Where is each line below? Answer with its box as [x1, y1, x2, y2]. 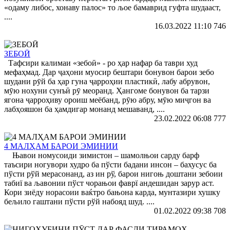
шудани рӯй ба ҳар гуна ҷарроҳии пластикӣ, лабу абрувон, [4, 76, 210, 86]
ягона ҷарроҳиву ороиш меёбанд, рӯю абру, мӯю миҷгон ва [4, 95, 211, 104]
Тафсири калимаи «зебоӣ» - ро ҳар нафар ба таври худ [4, 58, 198, 67]
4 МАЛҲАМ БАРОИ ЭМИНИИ [4, 141, 118, 150]
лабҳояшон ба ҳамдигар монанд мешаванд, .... [4, 104, 165, 113]
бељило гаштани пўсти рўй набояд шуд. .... [4, 197, 155, 206]
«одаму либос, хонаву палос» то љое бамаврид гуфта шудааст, [4, 3, 221, 12]
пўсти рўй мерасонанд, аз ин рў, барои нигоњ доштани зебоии [4, 169, 223, 178]
